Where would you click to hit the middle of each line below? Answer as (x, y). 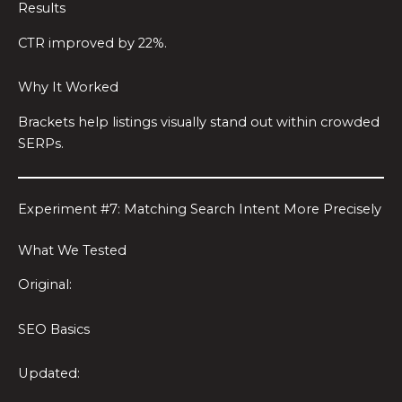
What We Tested (72, 250)
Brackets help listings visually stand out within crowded (199, 122)
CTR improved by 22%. (92, 43)
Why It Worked (68, 87)
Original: (45, 285)
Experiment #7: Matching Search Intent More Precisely (200, 210)
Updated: (49, 374)
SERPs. (41, 143)
